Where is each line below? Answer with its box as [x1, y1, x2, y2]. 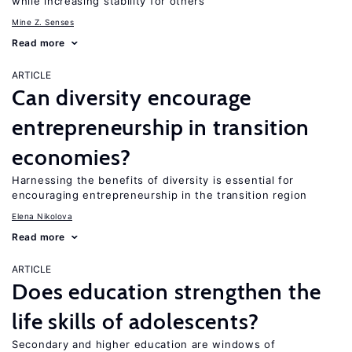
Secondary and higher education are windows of [12, 338, 276, 350]
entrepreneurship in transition [12, 114, 310, 141]
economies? [12, 144, 131, 170]
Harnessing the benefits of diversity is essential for [12, 174, 295, 186]
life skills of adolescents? [12, 308, 259, 335]
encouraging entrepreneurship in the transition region [12, 189, 308, 201]
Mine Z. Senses [12, 17, 74, 27]
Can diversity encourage [12, 84, 252, 111]
